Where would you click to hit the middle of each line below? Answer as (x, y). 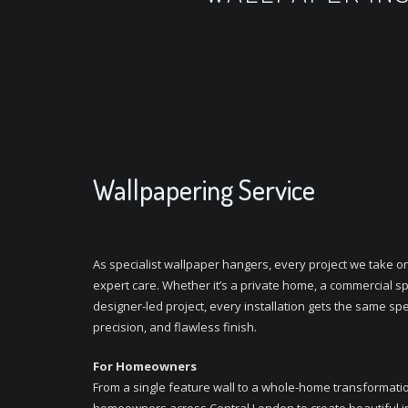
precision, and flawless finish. (175, 327)
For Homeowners (145, 367)
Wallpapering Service (204, 190)
